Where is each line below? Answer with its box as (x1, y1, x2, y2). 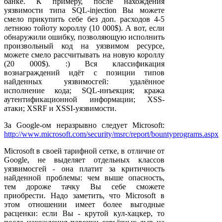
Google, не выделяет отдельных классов (4, 155, 165, 164)
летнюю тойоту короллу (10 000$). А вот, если (4, 23, 165, 32)
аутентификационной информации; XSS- (4, 95, 165, 104)
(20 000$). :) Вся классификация (4, 59, 165, 68)
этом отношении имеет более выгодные (4, 200, 165, 209)
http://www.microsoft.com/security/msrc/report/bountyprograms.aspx (4, 129, 219, 138)
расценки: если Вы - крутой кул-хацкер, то (4, 209, 165, 218)
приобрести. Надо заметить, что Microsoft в (4, 191, 165, 200)
